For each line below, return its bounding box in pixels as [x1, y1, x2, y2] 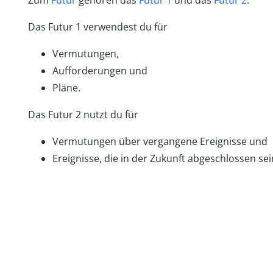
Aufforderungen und [52, 64, 147, 78]
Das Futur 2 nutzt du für [27, 108, 138, 122]
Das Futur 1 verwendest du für [27, 20, 168, 34]
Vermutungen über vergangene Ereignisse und [52, 135, 268, 149]
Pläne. [52, 81, 80, 95]
